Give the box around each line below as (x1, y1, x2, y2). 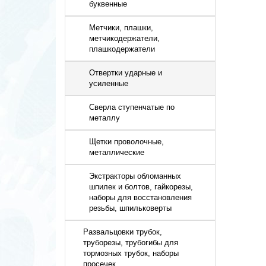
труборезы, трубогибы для (83, 238, 179, 247)
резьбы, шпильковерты (89, 204, 172, 213)
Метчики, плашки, (89, 23, 154, 32)
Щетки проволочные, (89, 137, 164, 146)
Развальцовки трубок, (83, 227, 163, 236)
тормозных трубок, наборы (83, 249, 179, 258)
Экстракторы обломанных (89, 172, 182, 180)
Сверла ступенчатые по (89, 103, 175, 112)
